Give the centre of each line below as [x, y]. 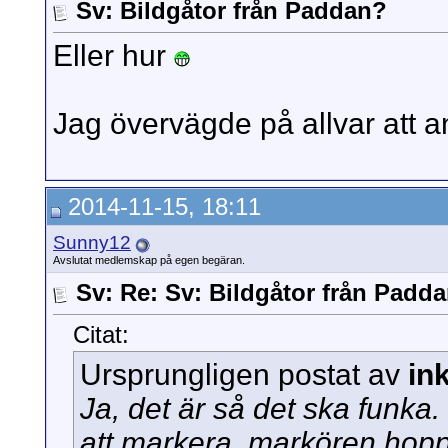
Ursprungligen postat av [244, 375]
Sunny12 [92, 242]
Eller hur [113, 56]
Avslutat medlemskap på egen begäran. [149, 260]
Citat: [101, 335]
